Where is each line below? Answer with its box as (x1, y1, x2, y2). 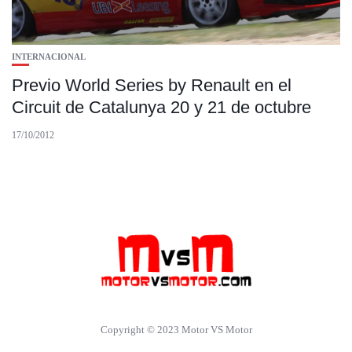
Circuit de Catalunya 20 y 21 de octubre (12, 97, 311, 117)
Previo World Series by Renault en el (12, 75, 291, 95)
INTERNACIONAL (12, 52, 86, 61)
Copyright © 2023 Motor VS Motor (100, 323, 252, 335)
